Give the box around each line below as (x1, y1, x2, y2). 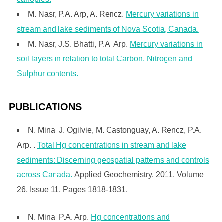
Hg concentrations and (90, 212, 170, 221)
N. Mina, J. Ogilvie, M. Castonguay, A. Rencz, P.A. (27, 125, 202, 134)
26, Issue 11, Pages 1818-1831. (16, 185, 128, 194)
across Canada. (16, 170, 72, 179)
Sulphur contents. (16, 69, 78, 78)
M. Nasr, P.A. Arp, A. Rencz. (27, 10, 126, 18)
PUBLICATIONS (8, 101, 82, 112)
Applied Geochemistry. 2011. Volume (72, 170, 204, 179)
